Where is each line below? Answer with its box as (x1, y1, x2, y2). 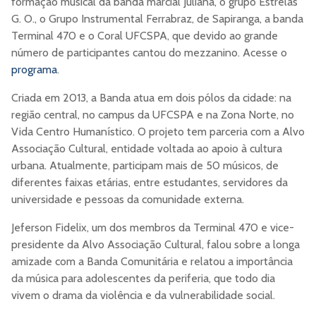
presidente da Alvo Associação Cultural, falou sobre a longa (11, 237, 300, 251)
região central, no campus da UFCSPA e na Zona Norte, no (11, 107, 294, 121)
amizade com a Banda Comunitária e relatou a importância (11, 254, 293, 268)
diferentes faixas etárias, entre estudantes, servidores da (11, 175, 288, 189)
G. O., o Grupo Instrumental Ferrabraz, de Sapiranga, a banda (11, 11, 303, 25)
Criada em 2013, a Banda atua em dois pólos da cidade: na (11, 90, 291, 104)
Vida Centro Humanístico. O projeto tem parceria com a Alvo (11, 124, 305, 138)
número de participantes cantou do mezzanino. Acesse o (11, 45, 287, 59)
